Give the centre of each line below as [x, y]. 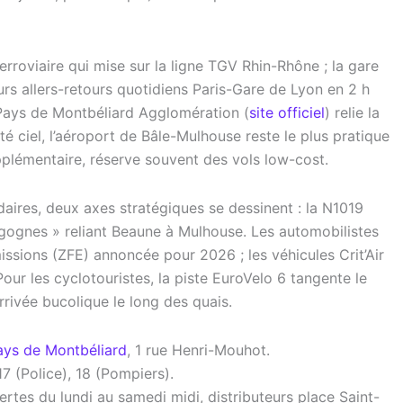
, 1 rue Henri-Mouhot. [198, 350]
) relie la [352, 112]
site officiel [287, 112]
